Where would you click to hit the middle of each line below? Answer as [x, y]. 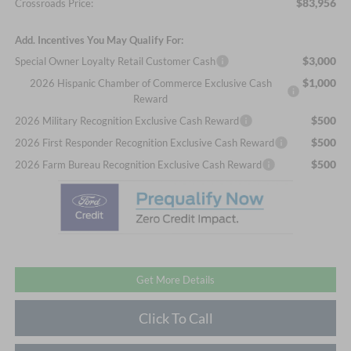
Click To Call [175, 318]
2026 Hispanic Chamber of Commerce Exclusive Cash [150, 83]
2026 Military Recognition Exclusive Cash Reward [127, 120]
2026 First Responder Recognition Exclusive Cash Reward [144, 142]
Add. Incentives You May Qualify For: [99, 40]
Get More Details [175, 279]
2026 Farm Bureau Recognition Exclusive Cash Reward [138, 164]
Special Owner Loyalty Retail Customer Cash [115, 61]
